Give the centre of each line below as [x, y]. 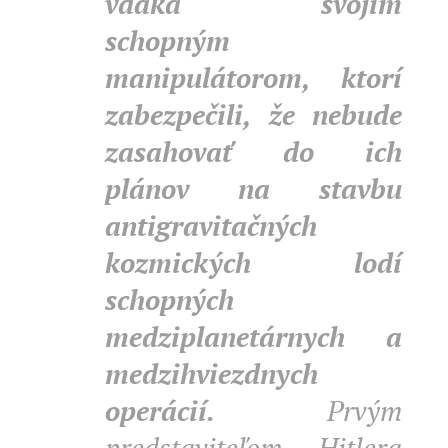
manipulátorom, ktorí [253, 77]
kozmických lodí [253, 262]
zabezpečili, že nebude [253, 114]
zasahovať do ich [253, 151]
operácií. [216, 410]
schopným [167, 40]
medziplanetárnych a [253, 336]
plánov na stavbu [253, 188]
